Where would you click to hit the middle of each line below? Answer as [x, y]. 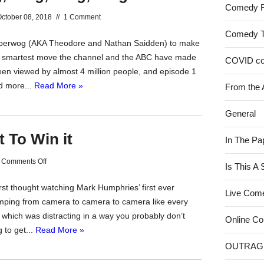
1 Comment [82, 17]
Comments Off [24, 161]
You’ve [57, 175]
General [241, 113]
